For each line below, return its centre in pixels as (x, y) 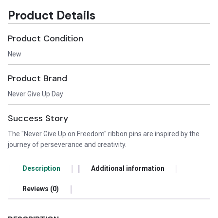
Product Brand (38, 79)
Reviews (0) (41, 189)
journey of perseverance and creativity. (67, 145)
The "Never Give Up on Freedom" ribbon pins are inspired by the (104, 134)
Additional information (128, 169)
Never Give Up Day (36, 94)
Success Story (38, 118)
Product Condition (46, 39)
